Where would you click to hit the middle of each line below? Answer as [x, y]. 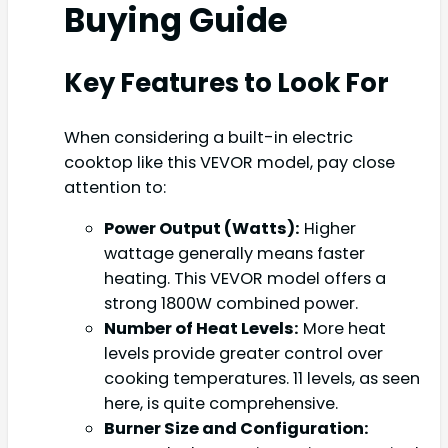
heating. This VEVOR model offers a [245, 278]
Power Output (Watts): [202, 228]
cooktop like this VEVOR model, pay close [229, 162]
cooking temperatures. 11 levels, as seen [262, 378]
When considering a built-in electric [208, 137]
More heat [342, 328]
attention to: [115, 187]
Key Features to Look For [226, 82]
